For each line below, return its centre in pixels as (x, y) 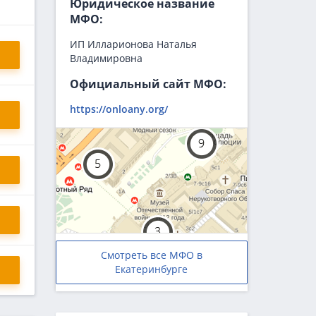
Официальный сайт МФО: (148, 84)
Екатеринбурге (152, 269)
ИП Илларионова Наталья (133, 44)
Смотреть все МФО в (151, 255)
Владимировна (106, 58)
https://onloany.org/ (119, 109)
